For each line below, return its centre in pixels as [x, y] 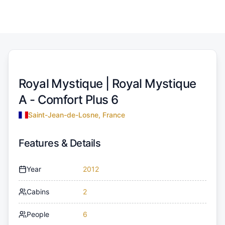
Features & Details [60, 143]
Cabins [38, 191]
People [38, 214]
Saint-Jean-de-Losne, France [76, 115]
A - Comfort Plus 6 [69, 99]
